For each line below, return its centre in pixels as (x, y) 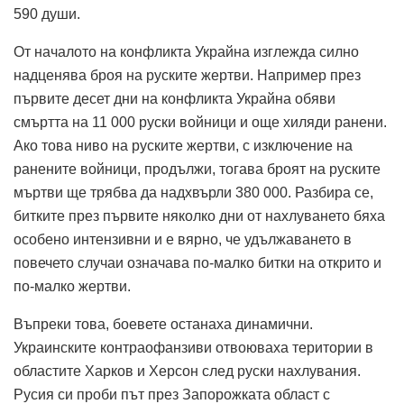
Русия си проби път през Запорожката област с (172, 394)
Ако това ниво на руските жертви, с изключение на (183, 145)
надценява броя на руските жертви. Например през (187, 75)
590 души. (47, 14)
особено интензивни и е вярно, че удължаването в (183, 239)
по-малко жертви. (72, 286)
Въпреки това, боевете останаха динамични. (163, 324)
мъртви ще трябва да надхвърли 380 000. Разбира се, (193, 192)
